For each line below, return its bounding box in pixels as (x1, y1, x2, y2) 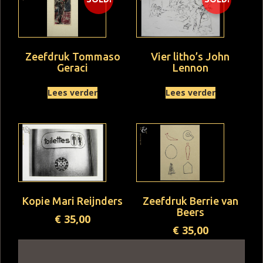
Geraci (57, 61, 89, 73)
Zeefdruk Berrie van (142, 194, 238, 207)
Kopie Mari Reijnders (22, 194, 123, 207)
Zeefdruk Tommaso (25, 50, 120, 62)
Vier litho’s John (151, 50, 230, 62)
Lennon (172, 61, 208, 73)
